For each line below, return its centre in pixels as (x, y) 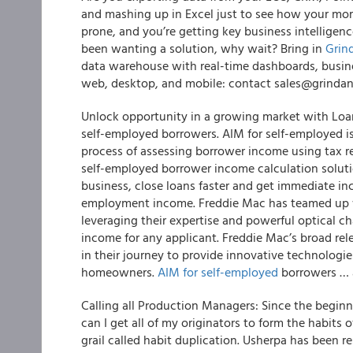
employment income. (140, 203)
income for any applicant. (150, 237)
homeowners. (119, 272)
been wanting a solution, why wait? (181, 48)
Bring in (303, 48)
